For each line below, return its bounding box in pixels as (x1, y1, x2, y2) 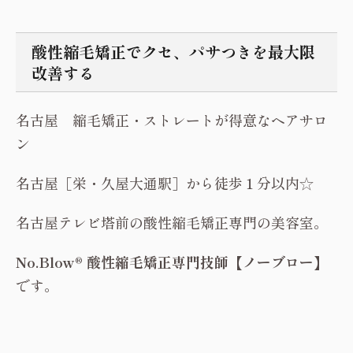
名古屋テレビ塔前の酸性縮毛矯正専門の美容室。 (16, 212, 328, 232)
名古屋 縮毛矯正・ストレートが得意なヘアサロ (16, 110, 328, 130)
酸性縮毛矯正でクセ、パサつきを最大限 (32, 40, 315, 63)
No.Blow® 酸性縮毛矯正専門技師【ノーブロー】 (16, 251, 328, 272)
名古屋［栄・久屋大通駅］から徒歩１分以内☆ (16, 173, 314, 193)
